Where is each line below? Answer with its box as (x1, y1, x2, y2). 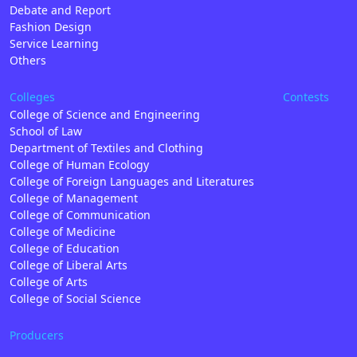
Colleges (10, 88, 55, 104)
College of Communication (10, 207, 151, 223)
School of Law (10, 124, 82, 139)
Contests (283, 88, 330, 104)
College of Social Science (10, 291, 141, 307)
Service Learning (10, 35, 99, 51)
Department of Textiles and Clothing (10, 140, 203, 156)
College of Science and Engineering (10, 107, 200, 123)
